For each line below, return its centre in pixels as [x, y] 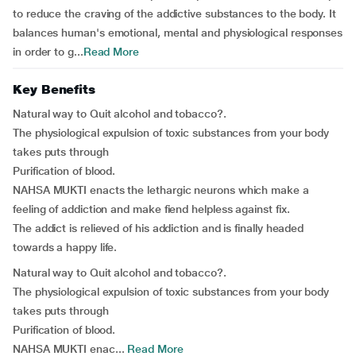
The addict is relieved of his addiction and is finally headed [159, 228]
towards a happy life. [65, 247]
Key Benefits [54, 89]
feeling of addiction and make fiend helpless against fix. [151, 209]
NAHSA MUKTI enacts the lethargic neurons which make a [161, 190]
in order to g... [48, 52]
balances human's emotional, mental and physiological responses [178, 33]
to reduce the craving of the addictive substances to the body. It [174, 14]
